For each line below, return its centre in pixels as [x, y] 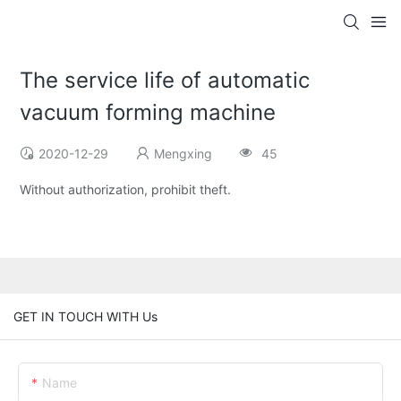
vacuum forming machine [148, 113]
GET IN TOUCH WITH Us [85, 316]
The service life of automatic [165, 81]
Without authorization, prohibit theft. [126, 190]
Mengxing [183, 154]
